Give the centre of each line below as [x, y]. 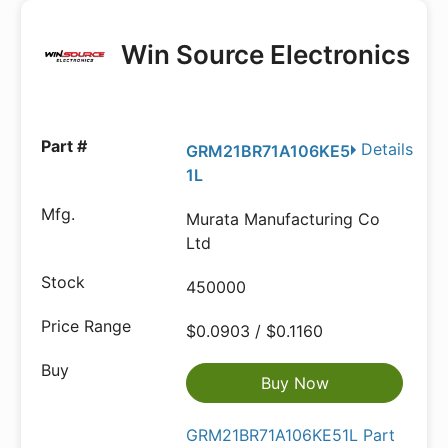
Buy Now [294, 383]
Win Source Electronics [263, 54]
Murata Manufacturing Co [283, 219]
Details [387, 149]
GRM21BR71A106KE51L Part [291, 435]
